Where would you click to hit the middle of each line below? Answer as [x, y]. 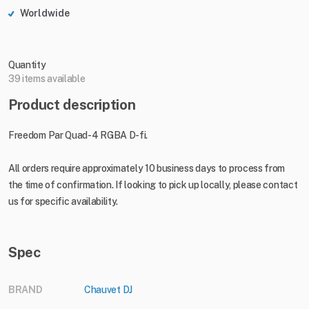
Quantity [27, 65]
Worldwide [45, 13]
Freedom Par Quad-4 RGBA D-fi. [78, 136]
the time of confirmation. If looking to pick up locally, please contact [153, 185]
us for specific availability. [63, 202]
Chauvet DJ [108, 290]
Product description [72, 105]
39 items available [47, 79]
